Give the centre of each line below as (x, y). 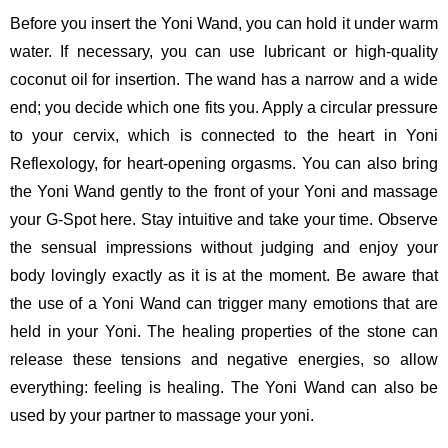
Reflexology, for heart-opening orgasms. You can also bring (224, 163)
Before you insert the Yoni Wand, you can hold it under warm (224, 23)
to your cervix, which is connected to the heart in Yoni (224, 135)
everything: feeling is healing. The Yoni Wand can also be (224, 387)
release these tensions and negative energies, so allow (224, 359)
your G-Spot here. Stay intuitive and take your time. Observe (224, 219)
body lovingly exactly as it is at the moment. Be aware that (224, 275)
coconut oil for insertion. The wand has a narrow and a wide (224, 79)
